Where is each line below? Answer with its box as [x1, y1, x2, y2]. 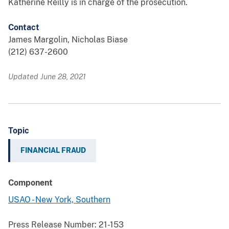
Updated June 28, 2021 [8, 72, 86, 81]
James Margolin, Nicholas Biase [8, 35, 128, 45]
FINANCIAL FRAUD [20, 146, 86, 155]
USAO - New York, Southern [8, 195, 110, 205]
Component [8, 178, 53, 188]
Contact [8, 22, 39, 33]
